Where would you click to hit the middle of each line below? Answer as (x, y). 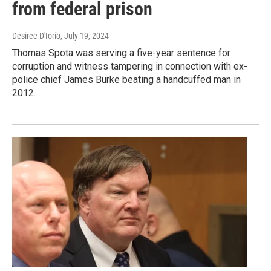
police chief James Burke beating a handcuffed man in (126, 80)
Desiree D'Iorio (36, 36)
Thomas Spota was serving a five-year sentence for (121, 53)
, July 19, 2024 (85, 36)
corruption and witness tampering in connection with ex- (130, 67)
